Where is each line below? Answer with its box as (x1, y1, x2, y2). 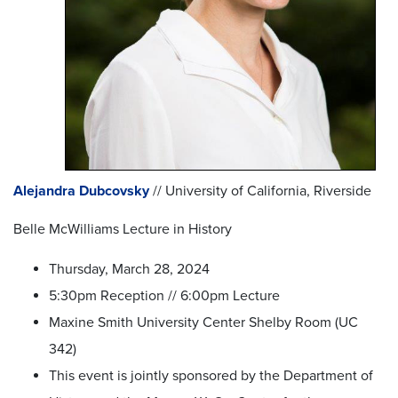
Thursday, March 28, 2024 (49, 259, 210, 278)
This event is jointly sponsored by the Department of (49, 366, 373, 385)
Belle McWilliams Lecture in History (13, 219, 232, 238)
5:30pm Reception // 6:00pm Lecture (49, 286, 280, 305)
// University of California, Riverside (149, 181, 371, 200)
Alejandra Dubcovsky (13, 181, 149, 200)
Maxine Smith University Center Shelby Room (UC (49, 313, 358, 331)
